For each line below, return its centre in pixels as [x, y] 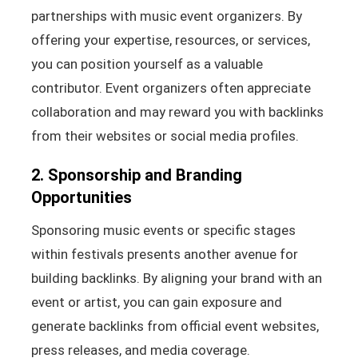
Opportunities [81, 197]
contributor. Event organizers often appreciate [171, 88]
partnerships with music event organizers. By [166, 16]
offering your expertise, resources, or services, [170, 40]
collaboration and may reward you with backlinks [177, 111]
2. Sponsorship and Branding [136, 175]
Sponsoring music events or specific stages [163, 230]
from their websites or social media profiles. [165, 135]
